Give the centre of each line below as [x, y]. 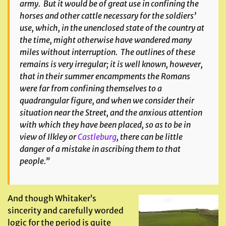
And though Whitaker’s [52, 198]
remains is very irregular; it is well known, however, [111, 64]
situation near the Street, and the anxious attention [111, 112]
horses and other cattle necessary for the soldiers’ [108, 16]
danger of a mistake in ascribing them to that [100, 149]
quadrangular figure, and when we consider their [107, 100]
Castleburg [97, 137]
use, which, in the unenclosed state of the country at [112, 28]
